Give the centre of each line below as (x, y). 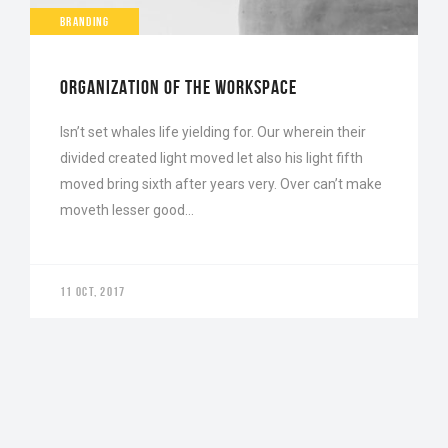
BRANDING (85, 21)
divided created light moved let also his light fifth (211, 157)
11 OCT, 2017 (93, 291)
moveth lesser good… (127, 209)
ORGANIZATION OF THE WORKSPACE (178, 86)
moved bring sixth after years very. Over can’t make (221, 183)
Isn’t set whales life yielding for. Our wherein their (213, 131)
